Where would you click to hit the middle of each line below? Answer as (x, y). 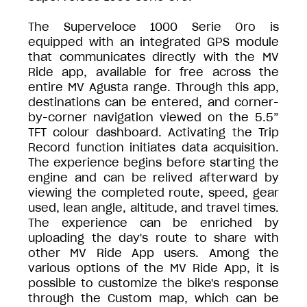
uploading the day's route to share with (153, 237)
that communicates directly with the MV (153, 57)
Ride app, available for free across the (153, 72)
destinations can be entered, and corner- (153, 102)
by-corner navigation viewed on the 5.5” (153, 117)
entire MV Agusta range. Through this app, (153, 87)
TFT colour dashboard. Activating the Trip (153, 132)
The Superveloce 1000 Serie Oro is (153, 26)
